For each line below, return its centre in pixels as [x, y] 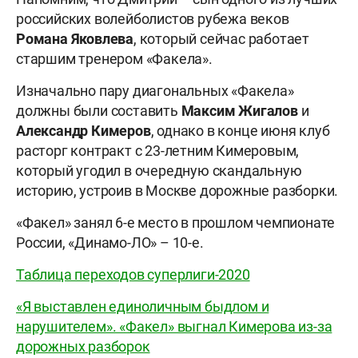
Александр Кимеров [84, 131]
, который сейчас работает [221, 39]
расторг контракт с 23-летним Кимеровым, [158, 151]
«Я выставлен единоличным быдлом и [143, 307]
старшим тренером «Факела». [114, 59]
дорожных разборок [83, 347]
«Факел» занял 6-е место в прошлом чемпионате [176, 223]
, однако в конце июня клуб [240, 131]
